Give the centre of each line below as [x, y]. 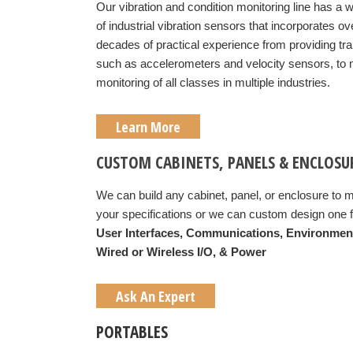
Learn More [148, 127]
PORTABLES [132, 332]
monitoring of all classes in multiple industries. [213, 82]
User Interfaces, [141, 233]
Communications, [236, 233]
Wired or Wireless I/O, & [163, 252]
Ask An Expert [156, 296]
